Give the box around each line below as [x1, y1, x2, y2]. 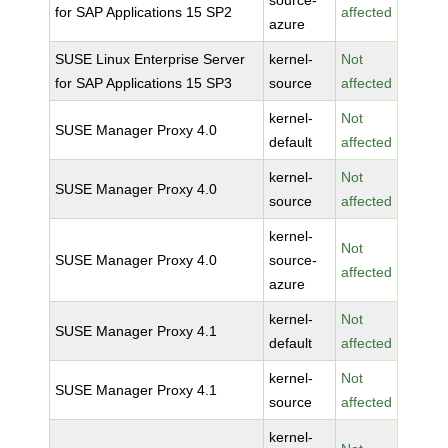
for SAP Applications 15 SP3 [55, 75, 233, 91]
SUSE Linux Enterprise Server [55, 51, 246, 67]
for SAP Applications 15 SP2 [55, 4, 233, 20]
